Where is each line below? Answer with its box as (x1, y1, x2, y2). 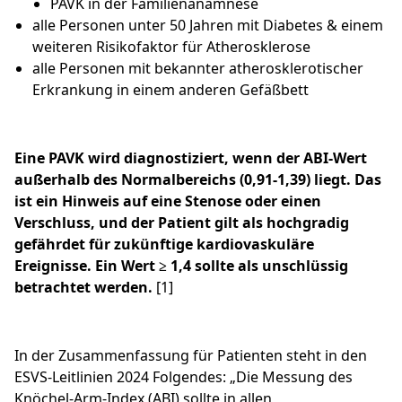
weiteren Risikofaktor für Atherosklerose (32, 37, 310, 57)
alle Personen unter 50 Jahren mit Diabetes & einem (32, 15, 383, 36)
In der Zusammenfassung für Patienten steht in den (14, 345, 367, 366)
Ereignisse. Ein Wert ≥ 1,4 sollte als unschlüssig (14, 256, 348, 276)
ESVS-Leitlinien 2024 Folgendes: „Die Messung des (14, 367, 353, 388)
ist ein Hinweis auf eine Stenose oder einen (14, 191, 321, 212)
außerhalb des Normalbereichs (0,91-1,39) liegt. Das (14, 170, 381, 190)
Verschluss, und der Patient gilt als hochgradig (14, 213, 349, 233)
